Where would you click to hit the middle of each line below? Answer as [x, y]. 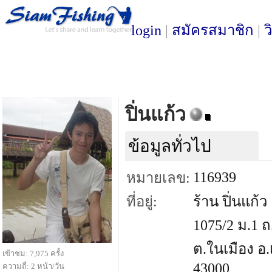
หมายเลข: [158, 178]
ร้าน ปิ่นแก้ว [230, 202]
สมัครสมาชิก [213, 30]
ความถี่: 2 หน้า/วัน [33, 266]
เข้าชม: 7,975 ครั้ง [33, 253]
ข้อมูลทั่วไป [170, 146]
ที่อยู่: [142, 202]
